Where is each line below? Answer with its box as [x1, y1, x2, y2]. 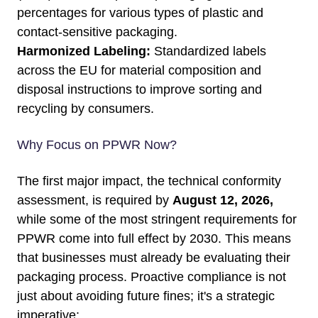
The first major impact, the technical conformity [17, 174, 281, 189]
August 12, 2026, [172, 193, 273, 208]
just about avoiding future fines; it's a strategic [17, 289, 275, 304]
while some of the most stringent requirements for [17, 212, 297, 227]
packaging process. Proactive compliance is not [17, 270, 286, 285]
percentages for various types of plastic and [17, 6, 263, 21]
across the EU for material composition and [17, 63, 261, 78]
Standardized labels [150, 44, 266, 59]
